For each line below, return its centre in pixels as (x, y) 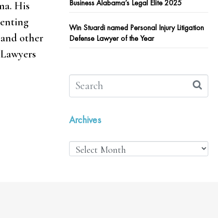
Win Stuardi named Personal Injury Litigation (136, 27)
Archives (85, 120)
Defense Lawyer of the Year (112, 38)
